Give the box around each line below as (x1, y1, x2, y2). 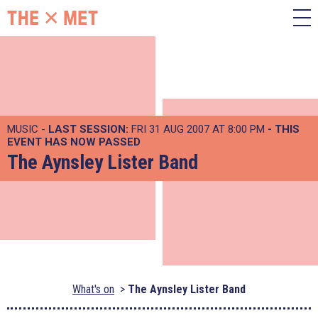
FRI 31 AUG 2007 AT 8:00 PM (128, 123, 268, 136)
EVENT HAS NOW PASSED (7, 136, 141, 148)
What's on (72, 283, 114, 296)
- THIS (268, 123, 300, 136)
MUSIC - (7, 123, 48, 136)
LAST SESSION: (48, 123, 128, 136)
